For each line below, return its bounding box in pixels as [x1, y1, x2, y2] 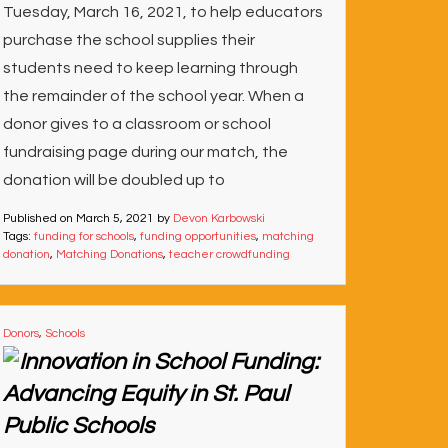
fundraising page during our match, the [2, 144, 288, 160]
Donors [2, 327, 39, 340]
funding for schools [33, 230, 134, 243]
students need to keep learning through [2, 60, 298, 76]
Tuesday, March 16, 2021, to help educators [2, 4, 323, 20]
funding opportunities [139, 230, 256, 243]
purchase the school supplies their [2, 32, 255, 48]
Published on [2, 212, 76, 225]
